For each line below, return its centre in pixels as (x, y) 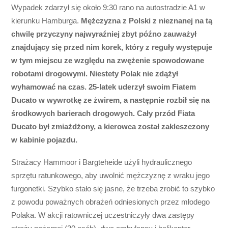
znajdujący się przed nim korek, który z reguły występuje (112, 47)
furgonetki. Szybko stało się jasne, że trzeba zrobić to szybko (113, 189)
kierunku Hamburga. (46, 21)
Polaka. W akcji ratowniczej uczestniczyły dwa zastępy (103, 215)
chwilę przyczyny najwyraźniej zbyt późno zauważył (104, 34)
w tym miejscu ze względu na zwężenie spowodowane (108, 61)
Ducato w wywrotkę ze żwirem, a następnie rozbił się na (111, 100)
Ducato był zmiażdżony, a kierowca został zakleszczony (110, 127)
